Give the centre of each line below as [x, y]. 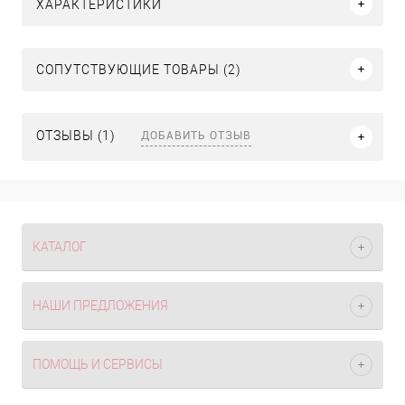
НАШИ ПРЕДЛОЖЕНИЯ [100, 306]
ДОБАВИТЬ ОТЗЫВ [196, 134]
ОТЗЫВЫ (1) [78, 136]
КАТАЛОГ [60, 247]
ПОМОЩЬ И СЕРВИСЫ [98, 364]
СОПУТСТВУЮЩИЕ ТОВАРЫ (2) [139, 69]
